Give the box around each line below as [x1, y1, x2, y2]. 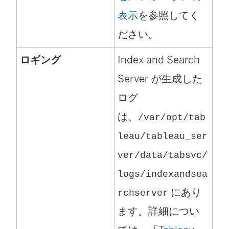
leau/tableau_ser [118, 131, 208, 142]
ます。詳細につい [118, 205, 199, 218]
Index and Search [118, 54, 200, 66]
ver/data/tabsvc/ [118, 150, 208, 161]
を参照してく [138, 9, 199, 22]
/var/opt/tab [138, 112, 205, 123]
